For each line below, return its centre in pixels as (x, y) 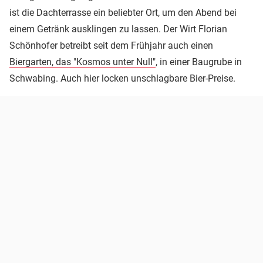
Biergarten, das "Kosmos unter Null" (82, 62)
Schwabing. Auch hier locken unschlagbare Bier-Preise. (125, 79)
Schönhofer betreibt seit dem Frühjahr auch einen (111, 46)
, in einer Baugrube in (199, 62)
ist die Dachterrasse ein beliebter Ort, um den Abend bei (123, 13)
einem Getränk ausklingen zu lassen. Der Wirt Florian (118, 29)
